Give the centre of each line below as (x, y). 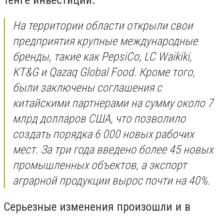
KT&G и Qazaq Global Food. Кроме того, (104, 72)
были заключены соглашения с (87, 88)
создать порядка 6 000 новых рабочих (103, 134)
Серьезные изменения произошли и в (97, 207)
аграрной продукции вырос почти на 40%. (111, 181)
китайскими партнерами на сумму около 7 (113, 103)
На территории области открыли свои (103, 26)
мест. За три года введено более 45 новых (113, 150)
